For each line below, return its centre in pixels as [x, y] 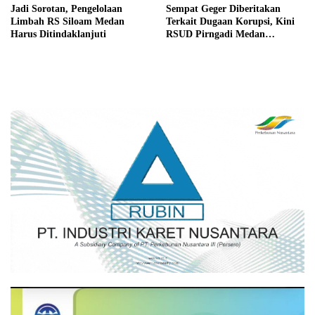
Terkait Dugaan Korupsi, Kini [230, 21]
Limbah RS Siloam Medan [67, 21]
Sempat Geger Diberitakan [223, 9]
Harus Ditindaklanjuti [58, 34]
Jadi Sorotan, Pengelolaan [66, 9]
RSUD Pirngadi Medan [216, 34]
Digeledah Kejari [202, 47]
